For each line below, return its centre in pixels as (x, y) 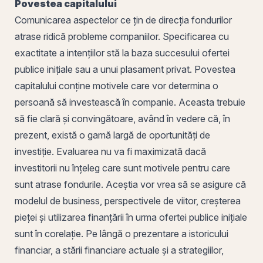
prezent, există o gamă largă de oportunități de (112, 135)
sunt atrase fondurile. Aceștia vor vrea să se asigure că (130, 184)
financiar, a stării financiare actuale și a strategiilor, (119, 250)
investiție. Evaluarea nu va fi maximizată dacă (110, 151)
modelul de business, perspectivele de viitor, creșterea (128, 200)
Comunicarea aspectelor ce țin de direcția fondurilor (123, 20)
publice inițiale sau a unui (68, 69)
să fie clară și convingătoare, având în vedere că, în (122, 118)
